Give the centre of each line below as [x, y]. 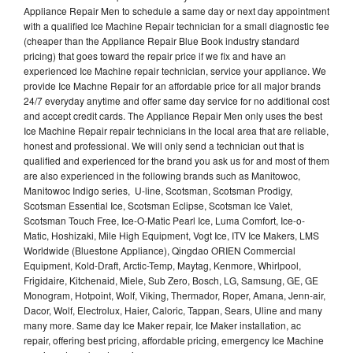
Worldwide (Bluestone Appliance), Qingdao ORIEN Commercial [160, 250]
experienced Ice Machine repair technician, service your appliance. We [175, 70]
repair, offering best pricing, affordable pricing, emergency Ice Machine [174, 340]
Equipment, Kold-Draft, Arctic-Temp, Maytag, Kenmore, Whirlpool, [162, 265]
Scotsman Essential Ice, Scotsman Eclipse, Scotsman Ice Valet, [158, 205]
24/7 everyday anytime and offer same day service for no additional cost [176, 100]
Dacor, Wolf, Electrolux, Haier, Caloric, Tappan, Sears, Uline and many [173, 310]
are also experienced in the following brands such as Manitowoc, [162, 175]
